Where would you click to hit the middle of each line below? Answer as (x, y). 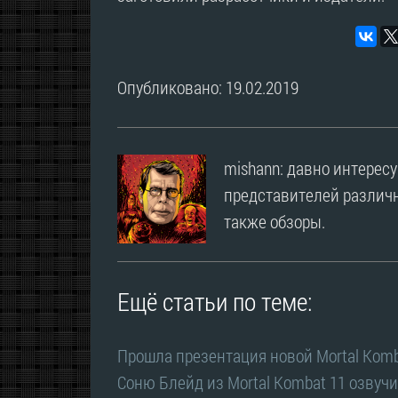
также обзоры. (275, 222)
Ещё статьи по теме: (215, 302)
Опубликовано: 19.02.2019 (208, 88)
